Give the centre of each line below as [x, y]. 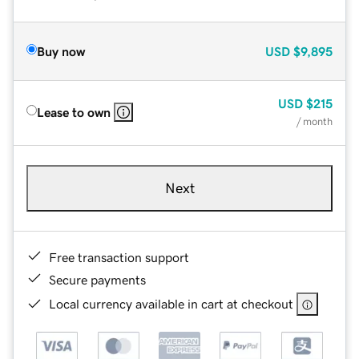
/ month [315, 121]
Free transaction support [119, 257]
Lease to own [74, 112]
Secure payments [97, 279]
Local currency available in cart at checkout [171, 303]
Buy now [61, 51]
